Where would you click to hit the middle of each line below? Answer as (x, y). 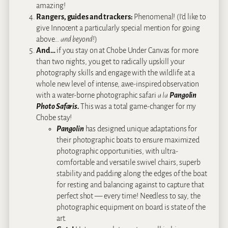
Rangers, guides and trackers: (84, 17)
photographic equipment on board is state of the (131, 207)
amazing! (51, 6)
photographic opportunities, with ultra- (117, 151)
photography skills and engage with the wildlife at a (116, 73)
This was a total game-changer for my (138, 107)
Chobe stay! (54, 118)
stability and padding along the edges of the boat (132, 174)
